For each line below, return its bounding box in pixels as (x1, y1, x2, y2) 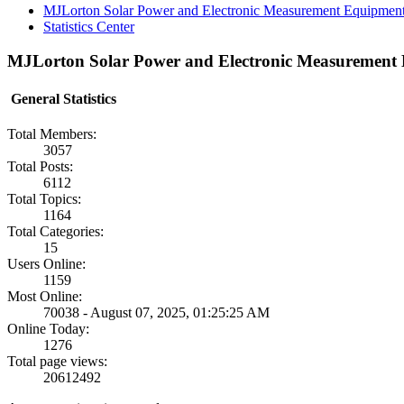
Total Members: (7, 125, 96, 142)
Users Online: (7, 255, 86, 271)
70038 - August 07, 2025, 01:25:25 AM (43, 304, 270, 320)
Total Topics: (7, 190, 81, 207)
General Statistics (7, 90, 116, 106)
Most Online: (7, 288, 82, 304)
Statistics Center (43, 18, 134, 34)
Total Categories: (7, 223, 104, 239)
